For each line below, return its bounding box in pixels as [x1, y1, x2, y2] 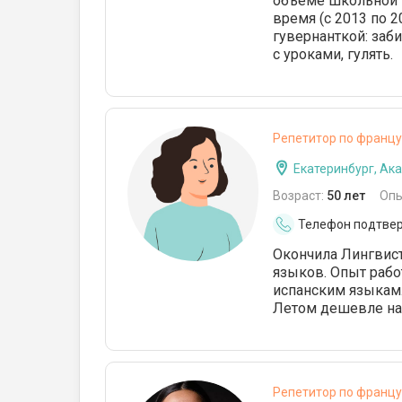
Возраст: [273, 188, 327, 203]
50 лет [327, 188, 365, 203]
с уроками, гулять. [273, 46, 393, 63]
